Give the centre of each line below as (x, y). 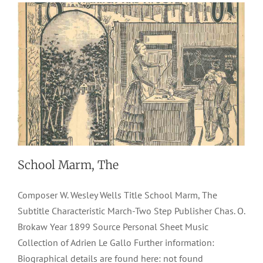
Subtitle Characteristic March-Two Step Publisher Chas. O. (131, 211)
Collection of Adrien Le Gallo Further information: (116, 243)
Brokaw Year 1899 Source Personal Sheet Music (113, 227)
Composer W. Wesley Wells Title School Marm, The (117, 195)
